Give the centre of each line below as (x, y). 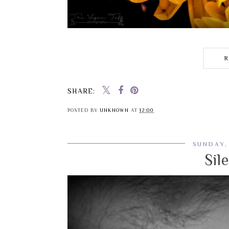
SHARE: (81, 91)
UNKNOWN (114, 110)
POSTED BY (84, 110)
